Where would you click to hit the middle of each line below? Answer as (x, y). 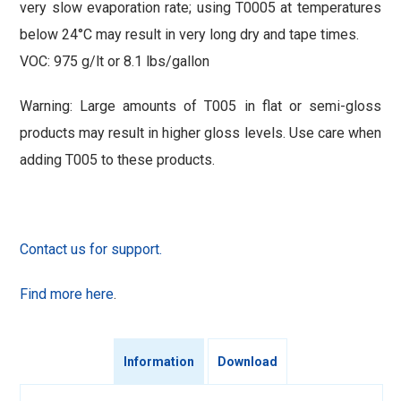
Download (247, 361)
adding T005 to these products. (118, 160)
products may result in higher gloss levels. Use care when (200, 133)
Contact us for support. (91, 250)
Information (158, 361)
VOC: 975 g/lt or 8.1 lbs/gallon (115, 62)
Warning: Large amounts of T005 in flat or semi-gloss (200, 107)
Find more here (67, 294)
